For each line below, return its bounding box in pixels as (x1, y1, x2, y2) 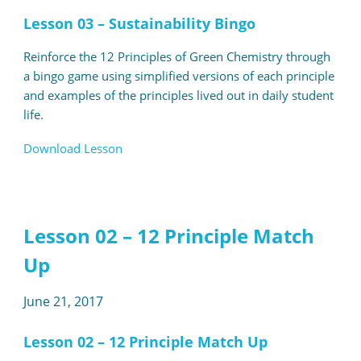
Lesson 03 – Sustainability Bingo (23, 14, 255, 34)
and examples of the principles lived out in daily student (23, 87, 334, 104)
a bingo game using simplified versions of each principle (23, 68, 334, 85)
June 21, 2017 (23, 293, 103, 311)
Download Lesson (23, 140, 122, 157)
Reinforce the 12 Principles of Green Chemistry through (23, 48, 330, 65)
